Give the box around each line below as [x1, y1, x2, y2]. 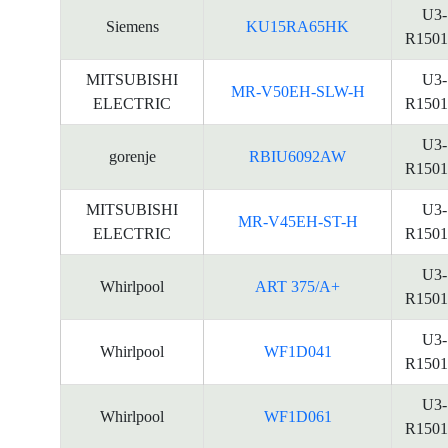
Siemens [105, 18, 159, 35]
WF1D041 [263, 343, 332, 360]
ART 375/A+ [255, 278, 340, 295]
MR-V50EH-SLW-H [230, 83, 365, 100]
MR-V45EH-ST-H [237, 213, 358, 230]
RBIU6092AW [249, 148, 346, 165]
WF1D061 [263, 408, 332, 425]
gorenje [108, 148, 156, 165]
